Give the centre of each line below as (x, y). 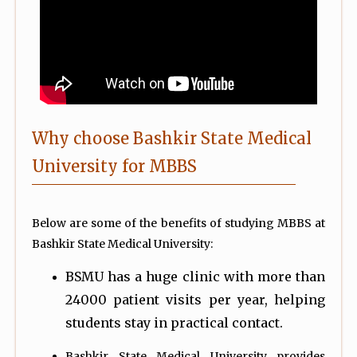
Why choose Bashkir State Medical (172, 138)
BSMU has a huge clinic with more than (195, 276)
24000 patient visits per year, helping (195, 299)
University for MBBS (114, 166)
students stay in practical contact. (174, 322)
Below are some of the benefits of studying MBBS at (178, 223)
